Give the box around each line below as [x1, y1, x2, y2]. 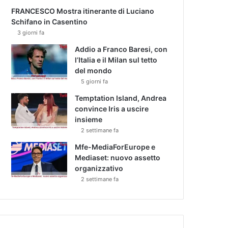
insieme [75, 115, 103, 124]
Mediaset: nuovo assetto [75, 153, 161, 162]
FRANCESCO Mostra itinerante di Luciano [11, 6, 155, 15]
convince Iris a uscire [75, 104, 149, 113]
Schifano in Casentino [11, 17, 88, 26]
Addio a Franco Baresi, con [75, 44, 168, 53]
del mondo [75, 66, 112, 75]
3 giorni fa [17, 28, 45, 36]
